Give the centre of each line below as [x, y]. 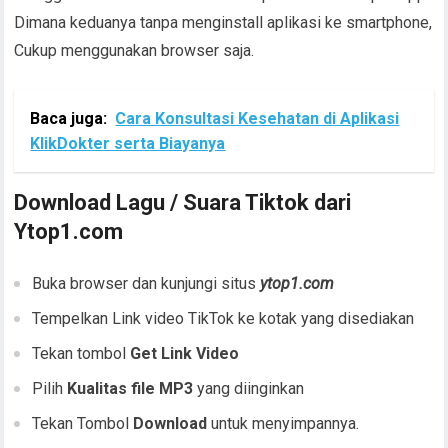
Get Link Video [185, 353]
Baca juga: [69, 118]
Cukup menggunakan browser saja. [134, 50]
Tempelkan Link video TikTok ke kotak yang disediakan [223, 318]
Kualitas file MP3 [130, 388]
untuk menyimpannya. [283, 423]
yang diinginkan [249, 388]
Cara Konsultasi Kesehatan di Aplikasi [257, 118]
